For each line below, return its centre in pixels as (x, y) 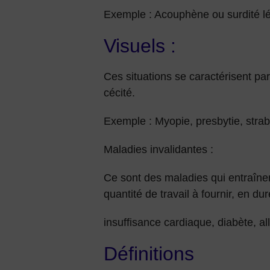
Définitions (149, 254)
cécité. (119, 93)
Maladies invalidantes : (159, 149)
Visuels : (140, 46)
